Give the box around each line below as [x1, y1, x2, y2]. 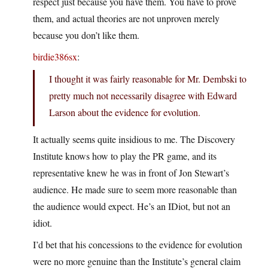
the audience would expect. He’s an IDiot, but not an [33, 200, 230, 213]
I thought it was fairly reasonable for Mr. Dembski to [49, 72, 246, 86]
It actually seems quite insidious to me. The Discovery [33, 133, 235, 146]
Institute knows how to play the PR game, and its [33, 150, 217, 163]
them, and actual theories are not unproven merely [33, 12, 220, 25]
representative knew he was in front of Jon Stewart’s [33, 166, 229, 179]
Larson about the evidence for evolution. [49, 106, 200, 119]
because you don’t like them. [33, 29, 139, 42]
